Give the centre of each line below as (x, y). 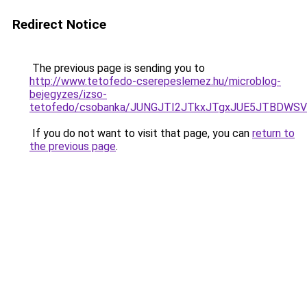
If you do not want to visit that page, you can (141, 133)
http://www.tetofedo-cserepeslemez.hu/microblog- (155, 81)
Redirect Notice (59, 24)
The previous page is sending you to (117, 68)
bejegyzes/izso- (68, 94)
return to (273, 133)
